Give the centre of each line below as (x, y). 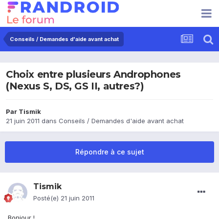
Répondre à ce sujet (109, 152)
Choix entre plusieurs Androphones (93, 75)
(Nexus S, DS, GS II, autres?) (75, 86)
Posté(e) (47, 198)
